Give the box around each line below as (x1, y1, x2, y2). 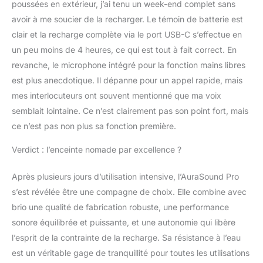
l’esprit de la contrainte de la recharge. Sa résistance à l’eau (12, 232, 241, 242)
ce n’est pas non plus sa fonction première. (12, 120, 176, 131)
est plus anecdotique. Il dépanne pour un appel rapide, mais (12, 75, 242, 85)
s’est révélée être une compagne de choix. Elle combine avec (12, 186, 247, 197)
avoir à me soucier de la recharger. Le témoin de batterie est (12, 14, 243, 24)
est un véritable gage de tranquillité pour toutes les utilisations (12, 247, 249, 258)
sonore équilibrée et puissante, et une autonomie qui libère (12, 217, 235, 227)
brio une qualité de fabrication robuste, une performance (12, 201, 229, 212)
